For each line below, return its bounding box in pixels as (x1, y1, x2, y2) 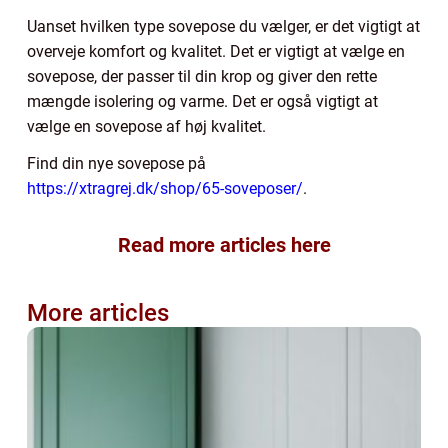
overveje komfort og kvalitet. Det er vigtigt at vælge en (27, 41, 405, 61)
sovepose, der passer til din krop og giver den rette (27, 66, 377, 86)
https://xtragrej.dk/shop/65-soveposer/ (27, 178, 303, 198)
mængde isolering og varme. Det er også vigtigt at (27, 91, 378, 111)
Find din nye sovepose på (27, 153, 210, 173)
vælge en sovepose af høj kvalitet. (27, 116, 270, 136)
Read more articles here (117, 232, 331, 257)
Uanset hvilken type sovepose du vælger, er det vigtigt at (27, 16, 420, 36)
